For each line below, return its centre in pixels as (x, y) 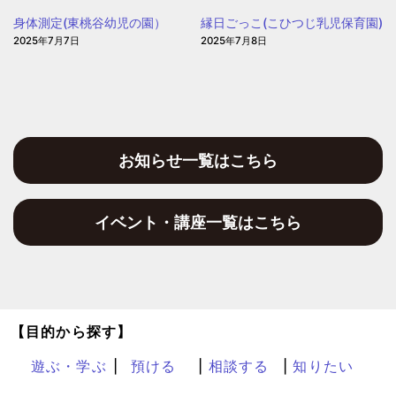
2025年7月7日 (46, 41)
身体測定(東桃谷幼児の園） (89, 23)
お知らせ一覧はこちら (198, 160)
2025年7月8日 (234, 41)
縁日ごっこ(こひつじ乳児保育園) (292, 23)
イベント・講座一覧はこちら (198, 223)
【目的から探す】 (71, 331)
